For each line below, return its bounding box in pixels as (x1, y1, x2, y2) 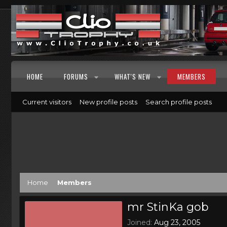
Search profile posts (145, 98, 212, 106)
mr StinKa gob (127, 200, 209, 214)
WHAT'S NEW (115, 71, 151, 82)
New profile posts (80, 98, 137, 106)
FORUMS (64, 71, 88, 82)
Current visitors (22, 98, 71, 106)
